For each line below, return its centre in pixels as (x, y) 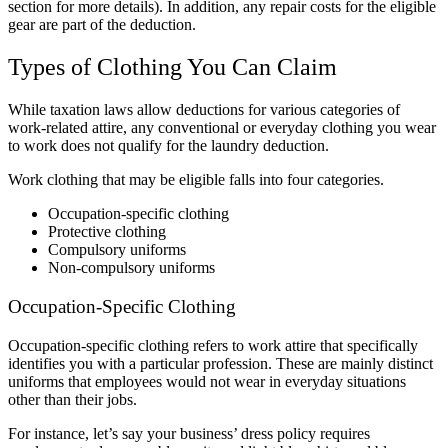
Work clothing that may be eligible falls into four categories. (196, 180)
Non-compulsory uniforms (131, 268)
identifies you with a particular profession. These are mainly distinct (220, 363)
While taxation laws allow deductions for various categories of (204, 110)
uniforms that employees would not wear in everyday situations (207, 381)
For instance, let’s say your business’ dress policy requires (189, 433)
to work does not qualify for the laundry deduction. (170, 146)
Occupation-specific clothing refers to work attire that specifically (213, 345)
